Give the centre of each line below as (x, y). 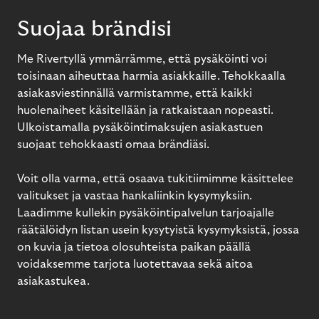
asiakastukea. (53, 281)
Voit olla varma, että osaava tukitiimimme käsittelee (155, 178)
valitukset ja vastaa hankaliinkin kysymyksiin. (135, 195)
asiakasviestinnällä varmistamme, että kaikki (135, 93)
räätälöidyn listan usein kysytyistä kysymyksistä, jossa (158, 230)
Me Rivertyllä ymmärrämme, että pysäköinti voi (142, 59)
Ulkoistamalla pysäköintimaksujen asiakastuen (140, 127)
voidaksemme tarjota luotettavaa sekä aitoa (135, 264)
